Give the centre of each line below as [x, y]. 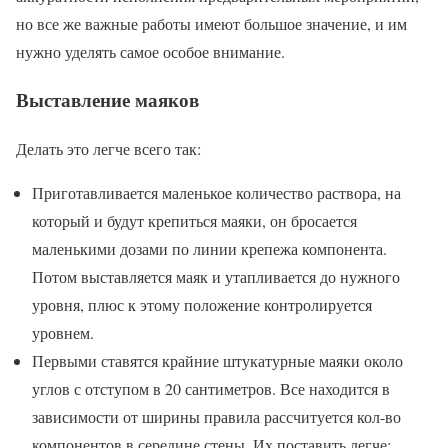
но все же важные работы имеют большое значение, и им [211, 23]
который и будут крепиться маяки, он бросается [194, 220]
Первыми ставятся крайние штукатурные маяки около [217, 360]
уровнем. [63, 332]
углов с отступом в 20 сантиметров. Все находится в [211, 388]
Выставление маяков [107, 100]
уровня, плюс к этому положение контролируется [202, 304]
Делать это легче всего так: [108, 148]
